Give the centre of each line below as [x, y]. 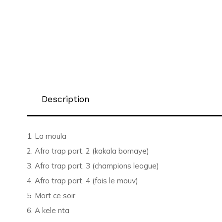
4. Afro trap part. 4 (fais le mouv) [82, 181]
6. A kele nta [48, 210]
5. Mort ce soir [51, 195]
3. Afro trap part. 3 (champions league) [93, 166]
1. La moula [46, 136]
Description [65, 99]
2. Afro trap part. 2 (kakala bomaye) [88, 151]
